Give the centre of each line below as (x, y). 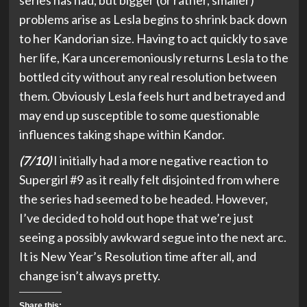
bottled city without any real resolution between (148, 77)
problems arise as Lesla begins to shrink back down (153, 20)
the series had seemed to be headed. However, (143, 199)
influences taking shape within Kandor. (124, 135)
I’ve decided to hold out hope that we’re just (136, 218)
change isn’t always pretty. (91, 276)
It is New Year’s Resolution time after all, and (137, 257)
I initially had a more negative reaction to (159, 161)
